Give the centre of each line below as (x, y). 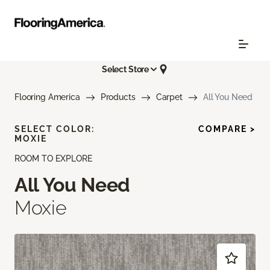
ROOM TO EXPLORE (53, 159)
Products (118, 97)
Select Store (125, 69)
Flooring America (47, 97)
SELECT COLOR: (55, 129)
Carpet (169, 97)
